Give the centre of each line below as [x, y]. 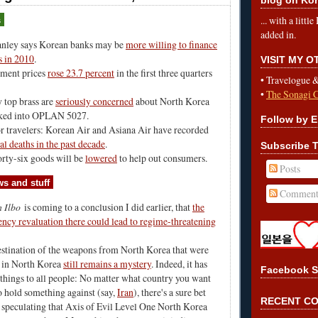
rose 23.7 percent [81, 73]
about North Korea [171, 102]
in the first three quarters [163, 73]
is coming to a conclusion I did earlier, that [106, 207]
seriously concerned [94, 102]
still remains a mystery [107, 263]
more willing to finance [171, 45]
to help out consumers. [162, 158]
